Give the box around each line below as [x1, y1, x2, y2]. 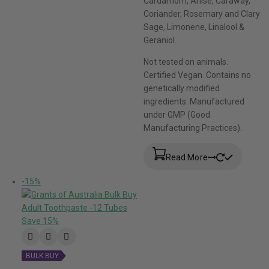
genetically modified [143, 83, 220, 94]
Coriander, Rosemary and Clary [143, 9, 260, 19]
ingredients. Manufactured [143, 97, 244, 107]
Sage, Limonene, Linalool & [143, 22, 244, 32]
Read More [165, 153, 208, 163]
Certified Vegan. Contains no [143, 70, 251, 80]
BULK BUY [26, 252, 59, 261]
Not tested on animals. [143, 57, 228, 67]
